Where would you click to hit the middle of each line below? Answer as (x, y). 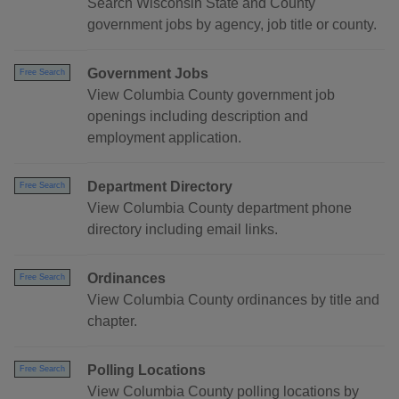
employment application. (164, 138)
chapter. (112, 322)
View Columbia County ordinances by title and (233, 300)
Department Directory (160, 187)
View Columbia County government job (211, 95)
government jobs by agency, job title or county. (232, 25)
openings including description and (198, 117)
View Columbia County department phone (220, 208)
